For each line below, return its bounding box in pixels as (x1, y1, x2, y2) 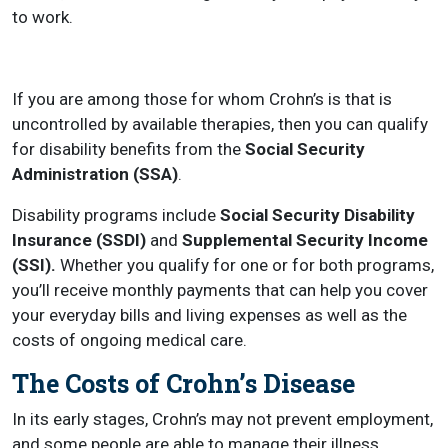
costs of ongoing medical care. (12, 330, 247, 350)
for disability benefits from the (12, 139, 245, 159)
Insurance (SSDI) (12, 230, 150, 250)
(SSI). (12, 255, 56, 275)
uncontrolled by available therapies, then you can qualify (12, 114, 428, 134)
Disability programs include (12, 205, 220, 225)
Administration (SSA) (12, 164, 178, 184)
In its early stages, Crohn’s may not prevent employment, (12, 409, 433, 429)
